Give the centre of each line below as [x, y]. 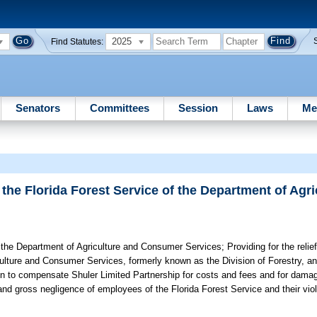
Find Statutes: [77, 41]
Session [198, 108]
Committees [119, 108]
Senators [38, 108]
